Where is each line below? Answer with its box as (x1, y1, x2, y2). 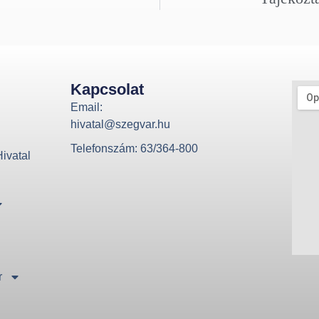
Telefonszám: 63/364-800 (70, 142, 198, 155)
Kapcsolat (70, 80, 144, 99)
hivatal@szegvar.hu (70, 118, 170, 131)
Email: (70, 101, 103, 114)
